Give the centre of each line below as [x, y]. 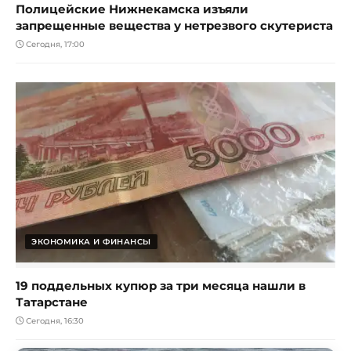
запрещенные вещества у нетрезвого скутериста [174, 26]
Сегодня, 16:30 [54, 320]
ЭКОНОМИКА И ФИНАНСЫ [91, 241]
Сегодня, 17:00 [54, 45]
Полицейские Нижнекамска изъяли [132, 9]
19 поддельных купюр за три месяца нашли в [161, 285]
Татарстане [52, 302]
